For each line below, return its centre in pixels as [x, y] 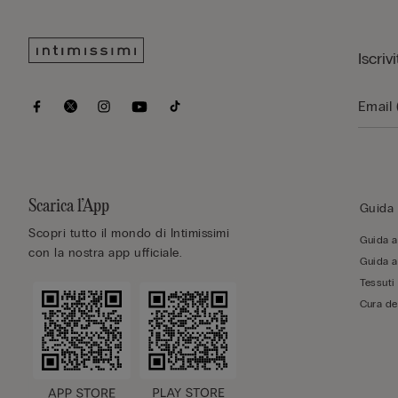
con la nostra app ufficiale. [105, 252]
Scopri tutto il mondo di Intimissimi [129, 233]
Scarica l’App [69, 206]
